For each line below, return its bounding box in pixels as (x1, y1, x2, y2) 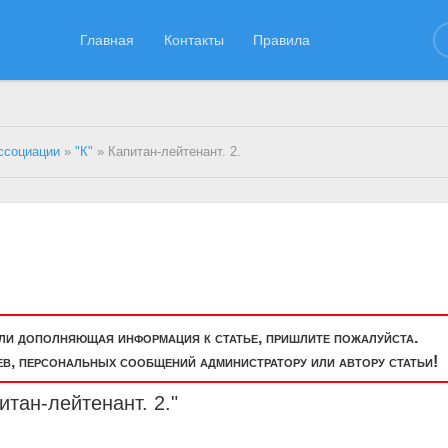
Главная (80, 31, 135, 48)
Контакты (163, 31, 224, 48)
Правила (253, 31, 311, 48)
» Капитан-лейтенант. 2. (93, 145, 242, 159)
